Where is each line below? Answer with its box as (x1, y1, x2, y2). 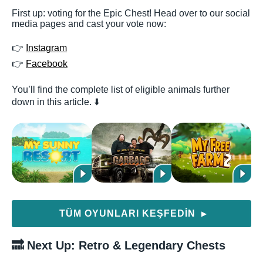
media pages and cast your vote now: (12, 18, 166, 29)
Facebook (26, 58, 68, 69)
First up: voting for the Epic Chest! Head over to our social (12, 8, 250, 18)
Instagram (26, 42, 67, 53)
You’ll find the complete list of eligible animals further (12, 84, 230, 95)
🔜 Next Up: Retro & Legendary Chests (12, 238, 225, 252)
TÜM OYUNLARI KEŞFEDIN (59, 208, 198, 218)
